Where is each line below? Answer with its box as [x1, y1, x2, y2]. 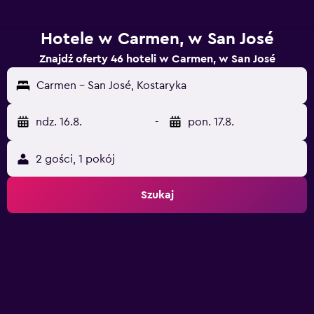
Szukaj [140, 189, 174, 200]
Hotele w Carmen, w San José [40, 31, 274, 48]
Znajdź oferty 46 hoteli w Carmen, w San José [39, 53, 275, 64]
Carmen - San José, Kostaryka [36, 80, 186, 91]
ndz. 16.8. [36, 116, 82, 128]
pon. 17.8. [188, 116, 234, 128]
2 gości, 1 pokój [36, 153, 115, 165]
